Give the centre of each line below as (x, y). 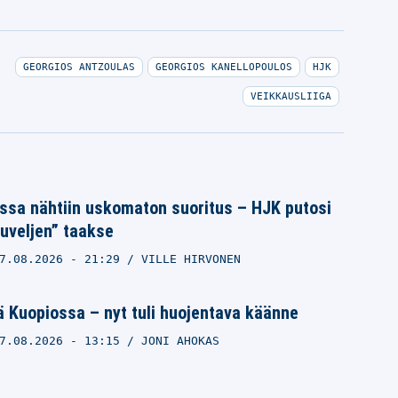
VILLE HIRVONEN (191, 259)
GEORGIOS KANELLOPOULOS (223, 67)
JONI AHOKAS (180, 340)
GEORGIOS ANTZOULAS (79, 67)
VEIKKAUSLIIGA (291, 96)
